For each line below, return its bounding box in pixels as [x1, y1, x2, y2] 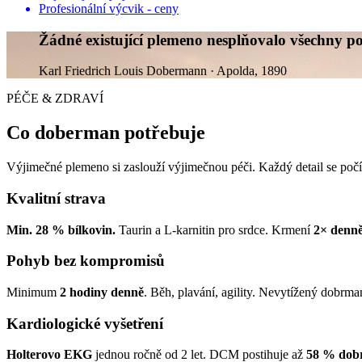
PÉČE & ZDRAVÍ [6, 91, 103, 106]
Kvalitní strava [6, 189, 106, 207]
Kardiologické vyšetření [6, 314, 163, 332]
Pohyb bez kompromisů [6, 252, 165, 270]
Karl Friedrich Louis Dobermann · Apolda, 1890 [39, 64, 287, 78]
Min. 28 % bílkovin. [6, 222, 116, 237]
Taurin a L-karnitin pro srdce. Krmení [116, 222, 314, 237]
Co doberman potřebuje [6, 122, 205, 144]
